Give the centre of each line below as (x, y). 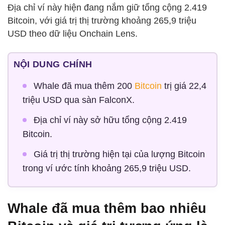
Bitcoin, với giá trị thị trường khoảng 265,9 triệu (102, 20)
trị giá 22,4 (184, 86)
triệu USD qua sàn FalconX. (78, 100)
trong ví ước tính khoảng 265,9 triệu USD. (106, 168)
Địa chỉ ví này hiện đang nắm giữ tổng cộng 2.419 (107, 7)
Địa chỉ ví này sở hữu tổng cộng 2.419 (110, 120)
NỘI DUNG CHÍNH (53, 65)
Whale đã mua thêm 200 (84, 86)
